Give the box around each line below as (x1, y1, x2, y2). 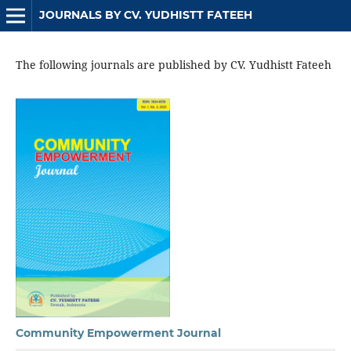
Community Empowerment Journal (15, 325, 221, 340)
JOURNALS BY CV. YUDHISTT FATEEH (38, 8, 252, 22)
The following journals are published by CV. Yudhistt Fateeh (15, 56, 331, 72)
